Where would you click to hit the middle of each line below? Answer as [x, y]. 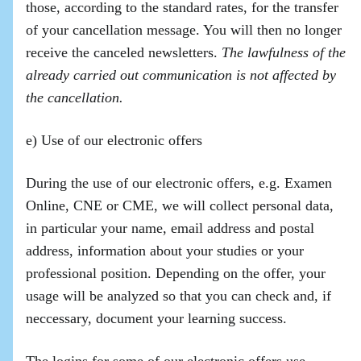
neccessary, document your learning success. [156, 318]
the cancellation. [77, 98]
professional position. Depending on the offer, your [176, 273]
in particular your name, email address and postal [170, 228]
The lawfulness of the [284, 52]
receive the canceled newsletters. [124, 52]
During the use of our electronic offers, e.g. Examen [179, 183]
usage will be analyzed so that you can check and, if [178, 296]
